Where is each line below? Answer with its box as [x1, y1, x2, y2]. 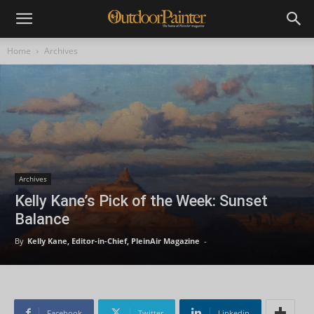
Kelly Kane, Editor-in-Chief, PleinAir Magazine [27, 235, 200, 246]
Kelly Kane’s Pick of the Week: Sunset [15, 191, 268, 210]
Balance [15, 210, 69, 228]
